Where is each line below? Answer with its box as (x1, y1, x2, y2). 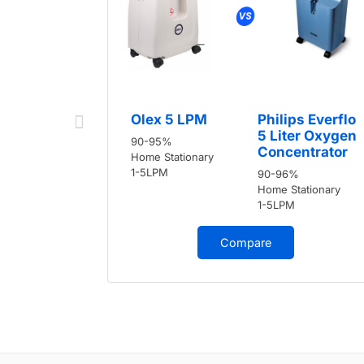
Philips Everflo (258, 111, 356, 128)
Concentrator (258, 144, 348, 161)
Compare (219, 236, 271, 250)
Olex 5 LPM (131, 111, 207, 128)
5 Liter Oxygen (258, 128, 357, 145)
